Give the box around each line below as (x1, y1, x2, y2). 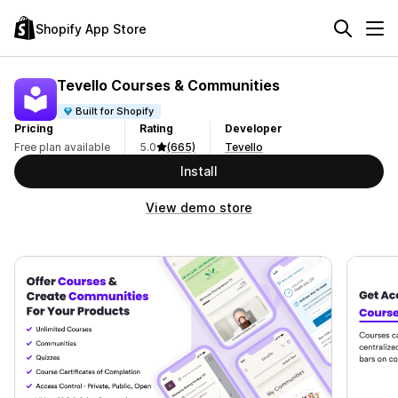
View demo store (146, 200, 252, 215)
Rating (139, 122, 173, 135)
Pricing (14, 122, 53, 135)
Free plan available (14, 140, 110, 154)
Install (180, 163, 218, 179)
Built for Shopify (76, 104, 155, 117)
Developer (225, 122, 283, 135)
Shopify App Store (36, 20, 147, 36)
